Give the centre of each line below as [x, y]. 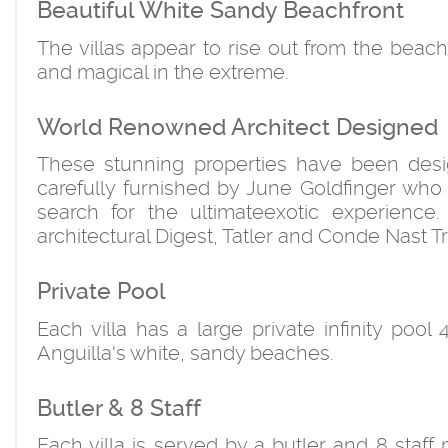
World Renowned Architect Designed [237, 127]
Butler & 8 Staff [119, 408]
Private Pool [101, 292]
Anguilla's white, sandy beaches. [185, 352]
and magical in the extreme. [163, 71]
